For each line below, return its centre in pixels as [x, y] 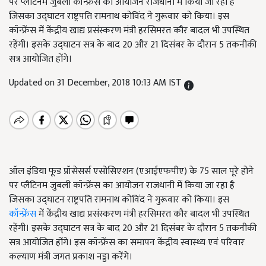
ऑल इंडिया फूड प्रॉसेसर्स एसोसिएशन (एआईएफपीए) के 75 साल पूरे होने [131, 171]
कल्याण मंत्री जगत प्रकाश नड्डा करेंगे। [71, 257]
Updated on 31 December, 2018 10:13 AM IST [96, 83]
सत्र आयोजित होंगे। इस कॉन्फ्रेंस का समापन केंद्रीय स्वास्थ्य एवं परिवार [127, 243]
